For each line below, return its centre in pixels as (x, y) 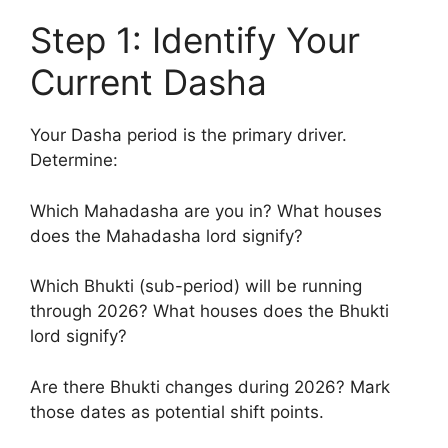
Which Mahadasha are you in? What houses (206, 210)
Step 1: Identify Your (195, 40)
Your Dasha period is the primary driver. (188, 135)
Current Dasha (148, 82)
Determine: (74, 160)
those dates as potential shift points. (177, 411)
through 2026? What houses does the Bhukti (209, 311)
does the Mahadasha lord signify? (166, 235)
